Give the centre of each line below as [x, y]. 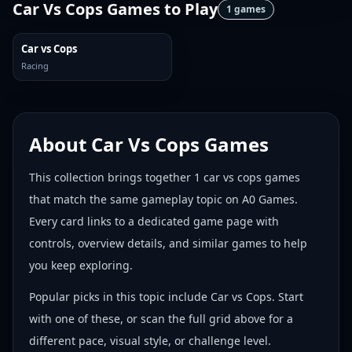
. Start [288, 297]
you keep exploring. [81, 265]
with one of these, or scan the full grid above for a [161, 319]
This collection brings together [112, 177]
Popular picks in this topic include [120, 297]
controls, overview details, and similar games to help [168, 243]
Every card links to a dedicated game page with [154, 221]
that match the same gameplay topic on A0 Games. [163, 199]
